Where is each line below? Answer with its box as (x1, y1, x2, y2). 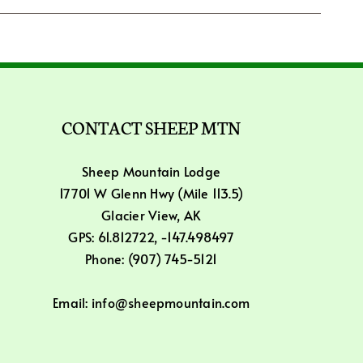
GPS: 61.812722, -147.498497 (68, 228, 234, 246)
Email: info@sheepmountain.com (53, 293, 250, 311)
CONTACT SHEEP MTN (62, 114, 241, 139)
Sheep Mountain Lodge (82, 162, 221, 180)
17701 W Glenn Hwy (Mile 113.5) (59, 184, 244, 202)
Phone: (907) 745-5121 (85, 250, 218, 267)
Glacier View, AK (101, 206, 202, 224)
